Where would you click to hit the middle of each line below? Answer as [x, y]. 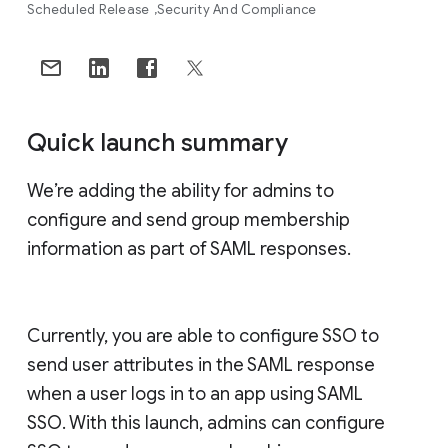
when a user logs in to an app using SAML [195, 393]
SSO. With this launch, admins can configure [206, 422]
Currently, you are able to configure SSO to [203, 335]
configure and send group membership [188, 219]
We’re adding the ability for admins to [180, 190]
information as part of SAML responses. [191, 248]
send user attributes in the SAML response [201, 364]
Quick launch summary [160, 142]
